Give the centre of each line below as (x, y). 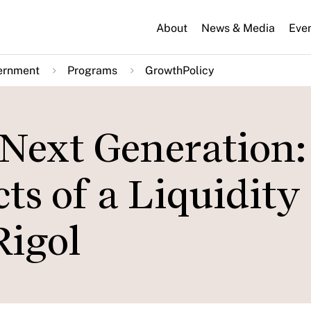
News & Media (238, 28)
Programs (92, 70)
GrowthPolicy (180, 70)
